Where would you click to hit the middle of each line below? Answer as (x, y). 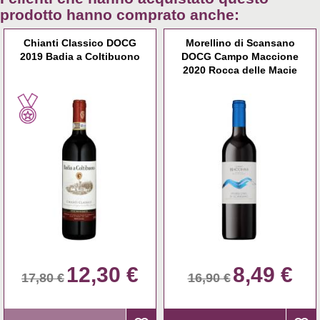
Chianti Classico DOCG (80, 43)
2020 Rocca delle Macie (240, 70)
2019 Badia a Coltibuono (80, 57)
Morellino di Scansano (240, 43)
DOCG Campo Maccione (240, 57)
